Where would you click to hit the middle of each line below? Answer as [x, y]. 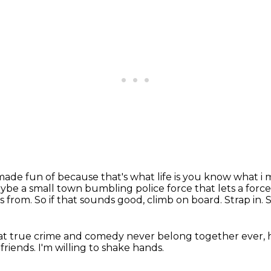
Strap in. [245, 200]
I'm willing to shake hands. [101, 248]
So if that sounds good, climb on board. [129, 200]
